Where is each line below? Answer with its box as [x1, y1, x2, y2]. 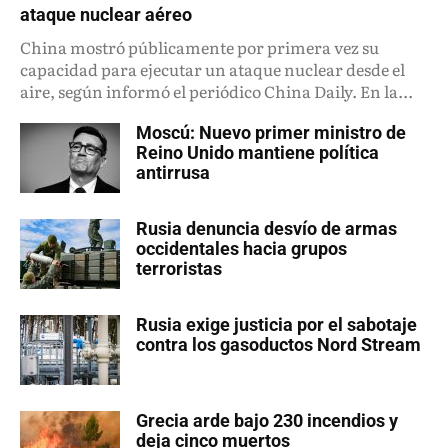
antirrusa [136, 161, 210, 183]
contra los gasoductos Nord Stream [136, 333, 421, 355]
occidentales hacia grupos [136, 237, 347, 259]
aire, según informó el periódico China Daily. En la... [20, 78, 413, 103]
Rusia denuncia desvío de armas [136, 217, 397, 239]
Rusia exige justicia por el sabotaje [136, 313, 417, 335]
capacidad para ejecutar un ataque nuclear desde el [20, 56, 405, 81]
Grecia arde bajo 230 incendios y [136, 409, 398, 431]
